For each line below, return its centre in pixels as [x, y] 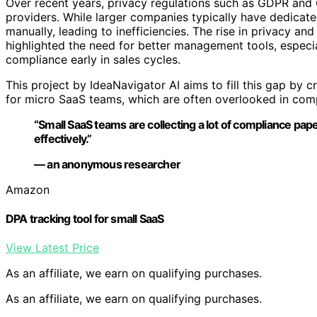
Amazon [28, 189]
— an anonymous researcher [107, 164]
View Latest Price [52, 248]
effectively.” [63, 138]
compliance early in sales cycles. [93, 59]
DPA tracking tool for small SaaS [85, 218]
